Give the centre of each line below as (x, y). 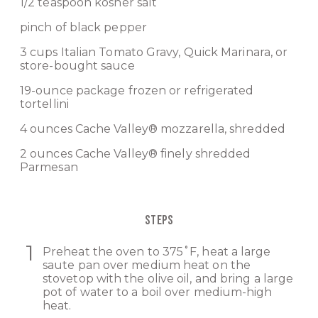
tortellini (44, 104)
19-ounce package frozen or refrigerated (137, 91)
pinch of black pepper (83, 28)
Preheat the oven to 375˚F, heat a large (157, 252)
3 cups (40, 53)
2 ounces (48, 154)
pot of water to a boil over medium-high (158, 292)
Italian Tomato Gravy (120, 53)
